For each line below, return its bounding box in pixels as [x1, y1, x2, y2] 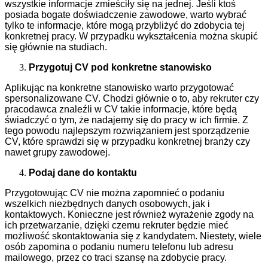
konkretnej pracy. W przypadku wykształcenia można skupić [5, 31, 258, 42]
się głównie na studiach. [5, 42, 107, 53]
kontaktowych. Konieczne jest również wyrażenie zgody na [5, 209, 254, 220]
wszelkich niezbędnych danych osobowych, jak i [5, 199, 210, 209]
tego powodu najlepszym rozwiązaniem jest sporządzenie [5, 126, 249, 136]
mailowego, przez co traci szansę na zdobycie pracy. [5, 252, 227, 263]
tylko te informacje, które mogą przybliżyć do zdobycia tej [5, 20, 245, 31]
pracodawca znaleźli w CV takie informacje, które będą [5, 104, 237, 115]
